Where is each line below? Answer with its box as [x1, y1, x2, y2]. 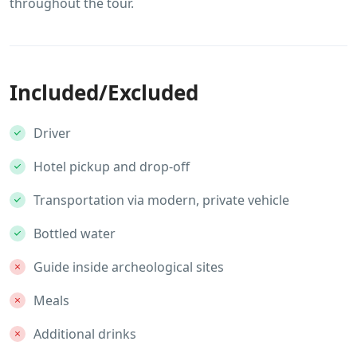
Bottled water [33, 225, 116, 242]
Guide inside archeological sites [33, 258, 224, 276]
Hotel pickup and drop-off [33, 158, 190, 175]
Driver [33, 124, 71, 142]
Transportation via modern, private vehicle [33, 191, 289, 209]
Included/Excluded [10, 78, 198, 107]
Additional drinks [33, 325, 136, 343]
